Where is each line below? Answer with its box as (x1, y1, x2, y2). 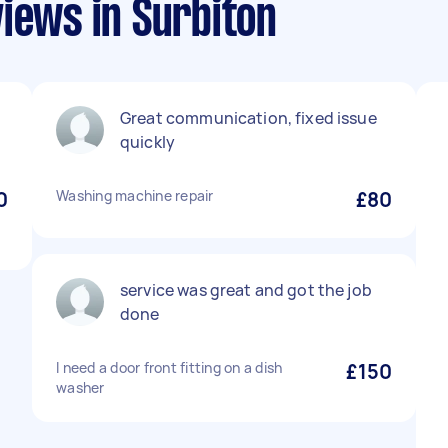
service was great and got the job (120, 279, 372, 301)
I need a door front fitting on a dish (56, 358, 283, 377)
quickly (120, 131, 176, 153)
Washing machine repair (56, 186, 214, 205)
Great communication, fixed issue (120, 107, 377, 129)
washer (56, 378, 105, 397)
